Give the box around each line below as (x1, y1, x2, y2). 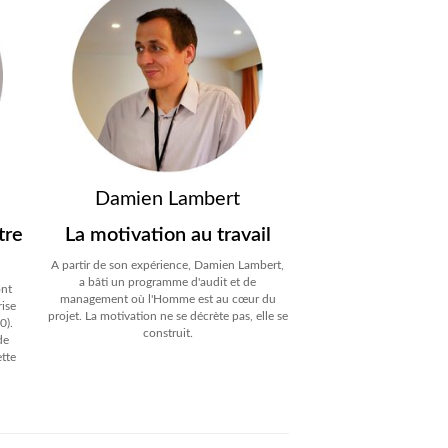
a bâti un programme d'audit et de (79, 276, 257, 289)
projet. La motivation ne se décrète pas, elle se (47, 310, 288, 323)
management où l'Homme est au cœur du (59, 293, 276, 306)
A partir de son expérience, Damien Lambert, (51, 259, 285, 272)
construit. (142, 327, 193, 340)
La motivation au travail (64, 225, 271, 246)
